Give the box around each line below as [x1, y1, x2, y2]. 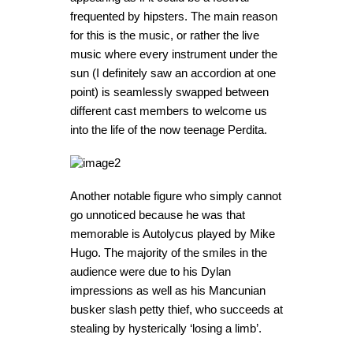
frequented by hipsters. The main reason [70, 9, 277, 23]
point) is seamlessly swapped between [70, 85, 269, 98]
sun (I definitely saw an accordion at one [70, 66, 276, 80]
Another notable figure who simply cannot [70, 189, 281, 203]
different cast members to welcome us [70, 104, 267, 117]
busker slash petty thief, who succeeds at [70, 303, 283, 316]
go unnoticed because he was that [70, 208, 245, 221]
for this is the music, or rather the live [70, 28, 259, 42]
